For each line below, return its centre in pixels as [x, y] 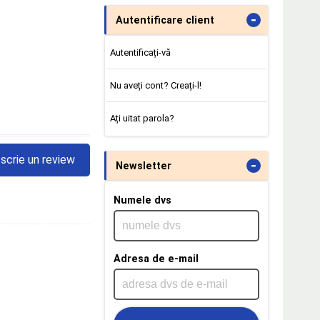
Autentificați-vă [140, 53]
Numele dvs [142, 200]
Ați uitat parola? [142, 118]
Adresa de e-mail [156, 258]
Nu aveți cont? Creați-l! [155, 85]
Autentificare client [165, 20]
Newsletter [144, 165]
